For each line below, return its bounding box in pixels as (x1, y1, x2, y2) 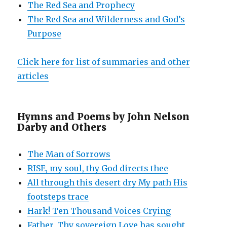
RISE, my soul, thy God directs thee (27, 163, 169, 173)
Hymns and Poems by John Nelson (17, 110, 190, 123)
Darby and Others (17, 121, 107, 133)
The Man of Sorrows (27, 148, 111, 159)
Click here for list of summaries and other (17, 56, 191, 67)
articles (17, 70, 49, 81)
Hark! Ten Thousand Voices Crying (27, 205, 171, 216)
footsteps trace (27, 191, 89, 202)
